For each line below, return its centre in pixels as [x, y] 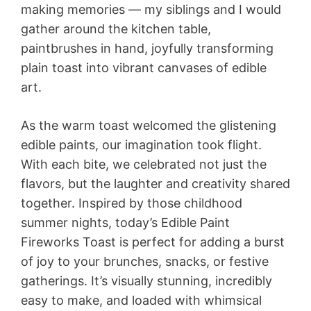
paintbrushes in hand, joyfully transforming [147, 49]
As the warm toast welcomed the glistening [149, 126]
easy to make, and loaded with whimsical [141, 301]
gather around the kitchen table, [116, 29]
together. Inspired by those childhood [132, 203]
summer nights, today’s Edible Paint [125, 223]
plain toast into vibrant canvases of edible [144, 68]
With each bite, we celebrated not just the [144, 165]
